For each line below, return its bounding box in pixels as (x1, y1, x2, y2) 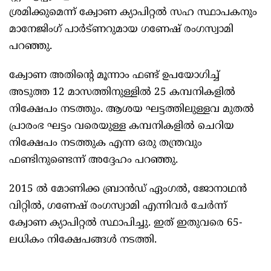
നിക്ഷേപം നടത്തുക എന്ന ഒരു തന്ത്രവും (9, 137, 202, 151)
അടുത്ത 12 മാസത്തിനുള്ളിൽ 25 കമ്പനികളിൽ (9, 86, 235, 100)
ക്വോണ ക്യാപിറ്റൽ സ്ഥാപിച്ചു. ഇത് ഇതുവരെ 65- (9, 217, 242, 230)
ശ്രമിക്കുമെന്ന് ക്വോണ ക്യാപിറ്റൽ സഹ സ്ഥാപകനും (9, 6, 257, 20)
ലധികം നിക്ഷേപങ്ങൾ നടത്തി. (9, 233, 157, 247)
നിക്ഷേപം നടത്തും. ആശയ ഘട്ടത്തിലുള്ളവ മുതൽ (9, 103, 254, 117)
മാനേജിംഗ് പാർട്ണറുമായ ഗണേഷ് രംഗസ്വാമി (9, 23, 233, 37)
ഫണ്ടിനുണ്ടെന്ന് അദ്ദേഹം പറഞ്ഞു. (9, 154, 178, 168)
